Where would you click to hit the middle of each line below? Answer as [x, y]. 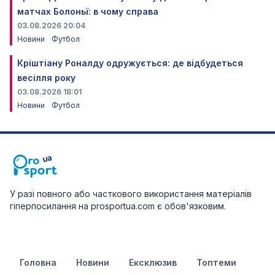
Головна [38, 262]
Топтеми [216, 262]
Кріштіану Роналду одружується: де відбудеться [130, 63]
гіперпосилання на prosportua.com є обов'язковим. [118, 206]
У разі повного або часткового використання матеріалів [131, 194]
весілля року [46, 78]
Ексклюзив [153, 262]
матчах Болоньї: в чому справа [88, 11]
